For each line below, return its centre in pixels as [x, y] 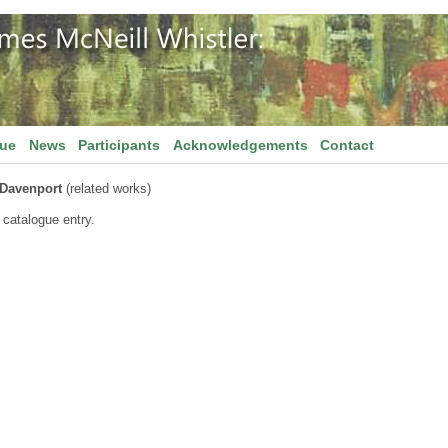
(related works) [106, 188]
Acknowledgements [240, 145]
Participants [119, 145]
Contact [347, 145]
